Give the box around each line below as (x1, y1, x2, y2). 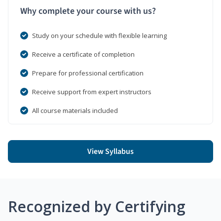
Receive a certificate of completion (32, 49, 135, 59)
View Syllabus (87, 146, 134, 157)
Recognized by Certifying (8, 196, 185, 217)
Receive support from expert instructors (32, 87, 151, 96)
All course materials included (32, 106, 118, 115)
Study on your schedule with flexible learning (32, 31, 167, 40)
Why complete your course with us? (20, 4, 156, 17)
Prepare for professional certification (32, 68, 144, 77)
